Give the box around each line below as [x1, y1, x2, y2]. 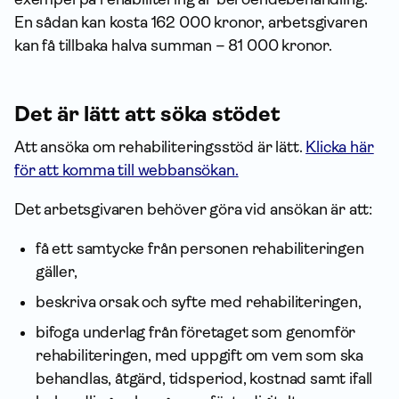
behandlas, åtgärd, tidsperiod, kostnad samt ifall [36, 370, 373, 387]
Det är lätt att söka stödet [14, 102, 281, 126]
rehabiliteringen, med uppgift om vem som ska [36, 346, 364, 364]
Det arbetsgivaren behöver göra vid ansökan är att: [14, 200, 372, 218]
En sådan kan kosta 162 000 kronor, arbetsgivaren [14, 13, 368, 31]
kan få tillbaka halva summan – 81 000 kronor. [14, 37, 332, 54]
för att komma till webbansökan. [14, 161, 239, 179]
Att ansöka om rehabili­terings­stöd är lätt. [14, 138, 306, 156]
